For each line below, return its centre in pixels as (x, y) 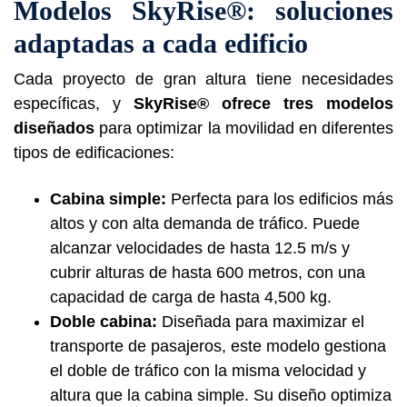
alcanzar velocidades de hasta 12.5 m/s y (200, 248)
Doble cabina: (104, 321)
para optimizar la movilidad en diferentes (244, 128)
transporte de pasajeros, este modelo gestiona (218, 346)
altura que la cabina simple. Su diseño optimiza (221, 395)
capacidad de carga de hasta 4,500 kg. (191, 297)
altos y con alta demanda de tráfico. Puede (205, 223)
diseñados (54, 128)
